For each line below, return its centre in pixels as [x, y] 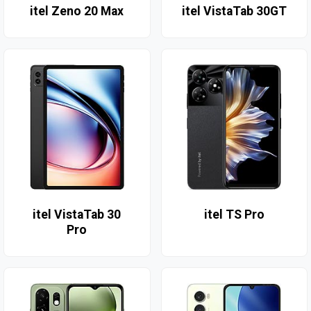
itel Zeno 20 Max [77, 11]
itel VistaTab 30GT [234, 11]
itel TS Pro [234, 215]
